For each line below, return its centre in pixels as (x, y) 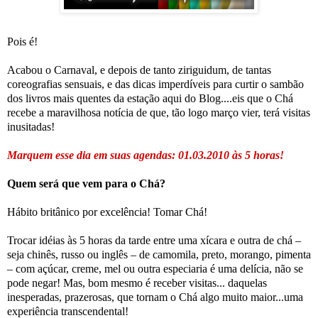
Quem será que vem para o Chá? (86, 183)
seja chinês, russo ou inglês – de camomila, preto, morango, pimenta (159, 254)
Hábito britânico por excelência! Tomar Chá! (107, 212)
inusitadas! (31, 126)
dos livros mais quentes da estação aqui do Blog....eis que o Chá (150, 98)
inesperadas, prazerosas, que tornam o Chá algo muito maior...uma (155, 297)
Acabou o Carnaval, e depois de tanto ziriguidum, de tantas (139, 70)
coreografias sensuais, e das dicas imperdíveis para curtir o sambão (155, 84)
